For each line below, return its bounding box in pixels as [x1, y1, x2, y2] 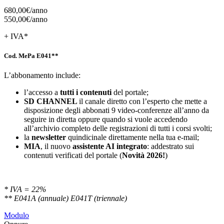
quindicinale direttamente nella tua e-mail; [66, 133, 199, 142]
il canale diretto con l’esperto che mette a [79, 97, 207, 106]
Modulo [4, 211, 29, 220]
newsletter [31, 133, 66, 142]
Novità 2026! [122, 151, 165, 160]
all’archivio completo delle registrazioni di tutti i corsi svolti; [24, 124, 212, 133]
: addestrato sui [147, 142, 194, 151]
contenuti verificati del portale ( [24, 151, 122, 160]
